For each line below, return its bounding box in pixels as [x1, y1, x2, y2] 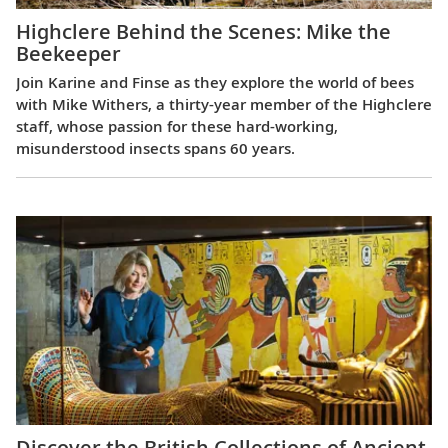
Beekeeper [16, 39, 121, 67]
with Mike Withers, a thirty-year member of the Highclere [16, 93, 432, 114]
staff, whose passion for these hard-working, [16, 115, 338, 136]
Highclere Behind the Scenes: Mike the [16, 17, 391, 45]
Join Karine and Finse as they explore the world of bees [16, 71, 414, 92]
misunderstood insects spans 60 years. [16, 137, 295, 158]
